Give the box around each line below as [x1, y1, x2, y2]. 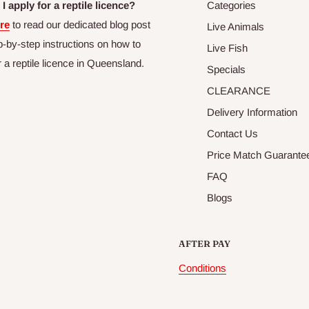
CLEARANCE [207, 85, 270, 97]
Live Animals [207, 21, 264, 33]
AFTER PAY [179, 238, 230, 250]
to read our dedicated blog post [10, 19, 150, 31]
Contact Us [207, 128, 258, 140]
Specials [207, 63, 246, 76]
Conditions [179, 262, 226, 275]
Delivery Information [207, 106, 297, 119]
